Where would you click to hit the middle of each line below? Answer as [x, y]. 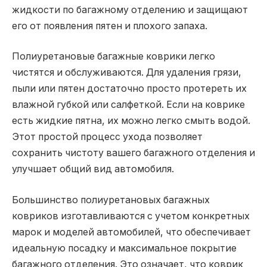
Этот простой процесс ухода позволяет [107, 137]
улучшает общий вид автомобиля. [93, 169]
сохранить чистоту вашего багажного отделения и [133, 153]
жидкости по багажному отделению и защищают [130, 10]
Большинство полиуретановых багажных [111, 200]
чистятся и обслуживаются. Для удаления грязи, [127, 73]
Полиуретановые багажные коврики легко [114, 57]
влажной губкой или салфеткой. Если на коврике [128, 105]
